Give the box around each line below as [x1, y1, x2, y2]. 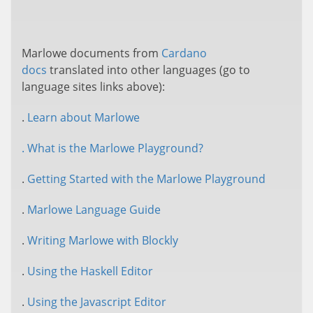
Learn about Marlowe [27, 110, 140, 125]
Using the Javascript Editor [27, 294, 166, 310]
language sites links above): [22, 79, 165, 94]
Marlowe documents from [22, 45, 161, 61]
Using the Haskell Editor [27, 263, 153, 279]
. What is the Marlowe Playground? [22, 140, 203, 156]
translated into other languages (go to [47, 62, 250, 78]
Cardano [161, 45, 207, 61]
